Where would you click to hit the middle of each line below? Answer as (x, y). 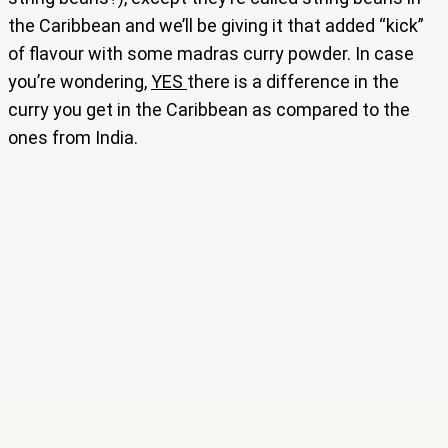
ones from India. (73, 138)
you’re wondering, (79, 82)
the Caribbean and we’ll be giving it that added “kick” (216, 26)
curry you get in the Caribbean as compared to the (209, 110)
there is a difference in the (293, 82)
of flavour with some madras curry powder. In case (211, 54)
